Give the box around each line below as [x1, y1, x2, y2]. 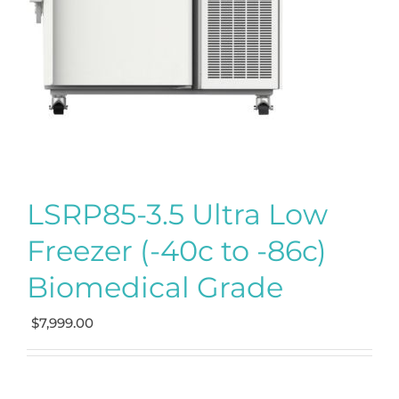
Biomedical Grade [27, 270, 283, 305]
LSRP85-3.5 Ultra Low [27, 197, 328, 232]
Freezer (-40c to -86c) [27, 233, 327, 269]
